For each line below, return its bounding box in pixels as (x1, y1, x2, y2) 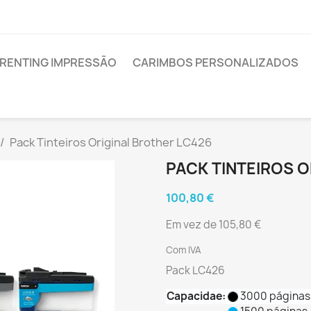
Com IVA (166, 244, 201, 256)
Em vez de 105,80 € (166, 217, 261, 232)
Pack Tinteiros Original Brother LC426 (10, 135, 212, 150)
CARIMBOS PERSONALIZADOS (133, 55, 299, 70)
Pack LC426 (166, 263, 225, 278)
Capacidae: (167, 289, 226, 303)
